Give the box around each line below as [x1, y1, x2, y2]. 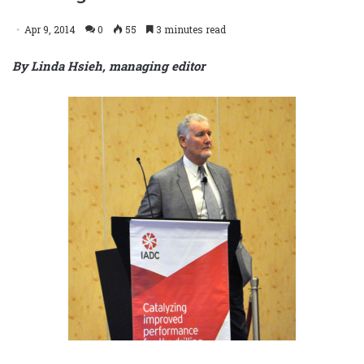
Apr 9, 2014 [24, 22, 76, 36]
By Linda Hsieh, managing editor [12, 57, 205, 74]
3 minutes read [154, 22, 226, 36]
